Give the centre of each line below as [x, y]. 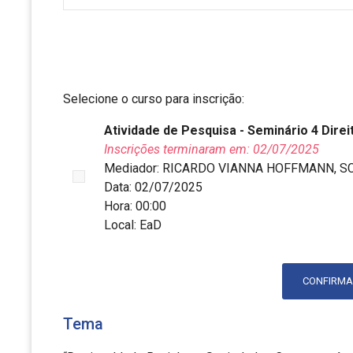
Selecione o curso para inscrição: [154, 99]
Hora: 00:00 [135, 206]
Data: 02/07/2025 [153, 188]
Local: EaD [133, 225]
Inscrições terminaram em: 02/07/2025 [212, 150]
